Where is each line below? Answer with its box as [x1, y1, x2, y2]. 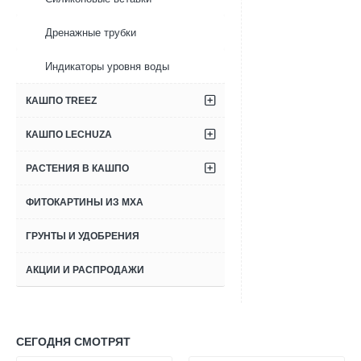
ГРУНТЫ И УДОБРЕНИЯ [26, 230, 139, 242]
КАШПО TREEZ [26, 95, 97, 106]
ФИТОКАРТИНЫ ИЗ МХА [26, 197, 143, 208]
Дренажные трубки [45, 27, 136, 39]
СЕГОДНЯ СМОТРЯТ [16, 335, 131, 348]
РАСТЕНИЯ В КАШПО [26, 163, 129, 174]
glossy [273, 3, 302, 15]
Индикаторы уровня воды [45, 60, 169, 73]
